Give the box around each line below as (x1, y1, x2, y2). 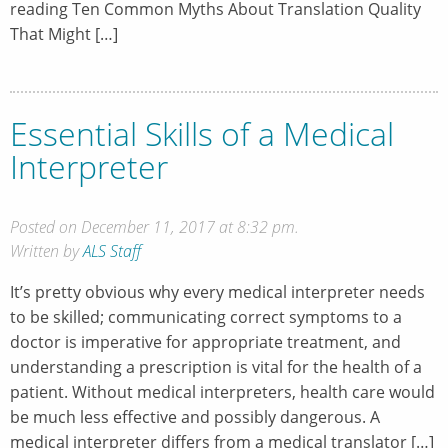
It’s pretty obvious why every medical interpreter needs (10, 281, 425, 304)
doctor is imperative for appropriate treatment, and (10, 331, 401, 354)
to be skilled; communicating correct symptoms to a (10, 306, 402, 329)
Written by (10, 240, 83, 263)
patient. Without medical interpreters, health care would (10, 381, 435, 404)
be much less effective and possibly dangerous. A (10, 406, 380, 429)
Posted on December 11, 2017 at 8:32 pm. (10, 216, 299, 239)
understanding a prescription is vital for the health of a (10, 356, 422, 379)
